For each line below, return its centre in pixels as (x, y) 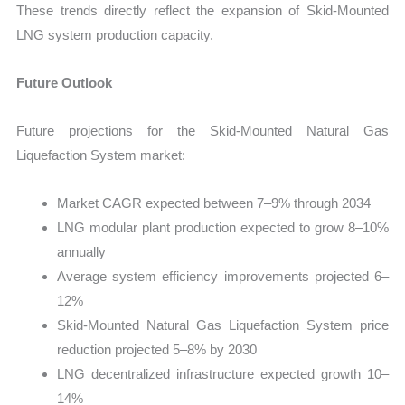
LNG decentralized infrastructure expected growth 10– (223, 374)
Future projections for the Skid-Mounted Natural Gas (202, 131)
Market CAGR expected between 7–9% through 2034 (214, 203)
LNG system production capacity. (115, 34)
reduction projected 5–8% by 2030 (157, 350)
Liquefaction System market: (101, 155)
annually (82, 252)
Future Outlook (65, 82)
